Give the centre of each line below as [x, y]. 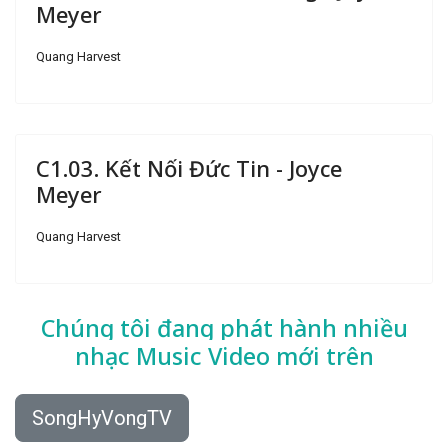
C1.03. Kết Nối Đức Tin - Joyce [189, 168]
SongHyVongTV [102, 418]
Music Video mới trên [254, 356]
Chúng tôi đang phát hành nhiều [224, 328]
